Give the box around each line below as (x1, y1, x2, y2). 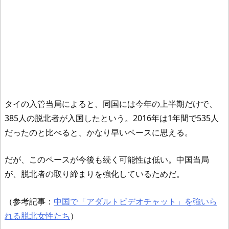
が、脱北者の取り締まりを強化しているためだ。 (5, 168, 185, 180)
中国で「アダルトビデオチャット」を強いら (54, 195, 217, 207)
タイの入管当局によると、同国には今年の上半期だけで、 (5, 98, 217, 109)
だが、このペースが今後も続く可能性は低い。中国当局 (5, 154, 209, 166)
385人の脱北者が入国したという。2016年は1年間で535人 (5, 112, 219, 124)
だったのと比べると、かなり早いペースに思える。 (5, 126, 193, 138)
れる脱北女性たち (5, 210, 70, 221)
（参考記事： (5, 195, 54, 207)
